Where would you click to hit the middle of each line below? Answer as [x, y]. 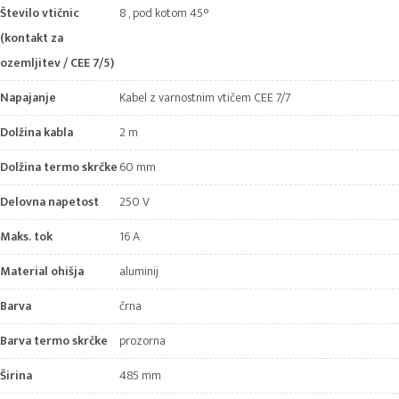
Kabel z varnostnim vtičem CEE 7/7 [206, 98]
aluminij [139, 272]
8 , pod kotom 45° [164, 13]
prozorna [143, 341]
